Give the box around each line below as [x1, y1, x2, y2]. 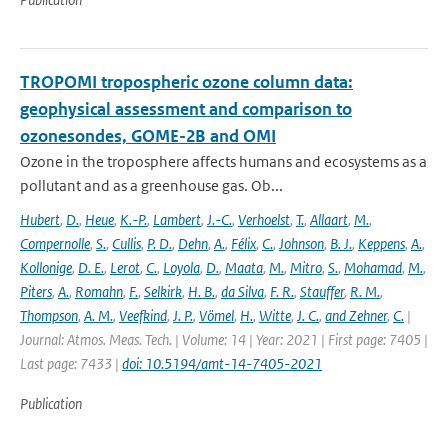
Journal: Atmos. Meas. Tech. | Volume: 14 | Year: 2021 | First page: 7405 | [20, 330, 428, 349]
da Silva [221, 282, 264, 301]
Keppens [358, 234, 405, 253]
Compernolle [20, 234, 90, 253]
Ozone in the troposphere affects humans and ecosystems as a [20, 152, 427, 171]
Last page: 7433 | [20, 354, 122, 373]
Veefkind [119, 306, 167, 325]
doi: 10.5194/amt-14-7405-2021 [122, 354, 322, 373]
